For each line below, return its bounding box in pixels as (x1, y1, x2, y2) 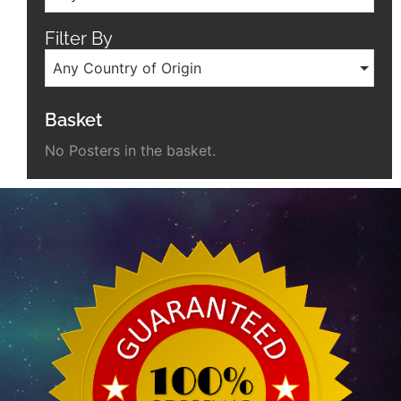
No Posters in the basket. (45, 141, 216, 160)
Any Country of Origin (53, 59, 201, 78)
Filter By (45, 28, 113, 50)
